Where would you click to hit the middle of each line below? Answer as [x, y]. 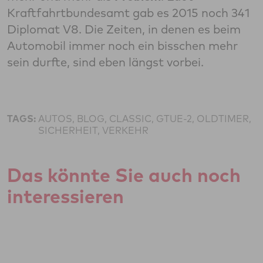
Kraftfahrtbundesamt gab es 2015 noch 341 [128, 13]
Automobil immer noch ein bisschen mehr [122, 46]
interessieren [65, 196]
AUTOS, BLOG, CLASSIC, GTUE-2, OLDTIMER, [145, 119]
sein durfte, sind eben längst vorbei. [105, 62]
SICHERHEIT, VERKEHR [93, 131]
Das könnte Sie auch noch [124, 175]
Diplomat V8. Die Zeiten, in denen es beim [124, 29]
